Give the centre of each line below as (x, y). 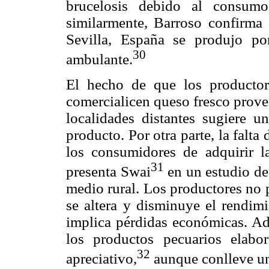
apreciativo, (101, 259)
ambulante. (99, 59)
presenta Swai (108, 171)
